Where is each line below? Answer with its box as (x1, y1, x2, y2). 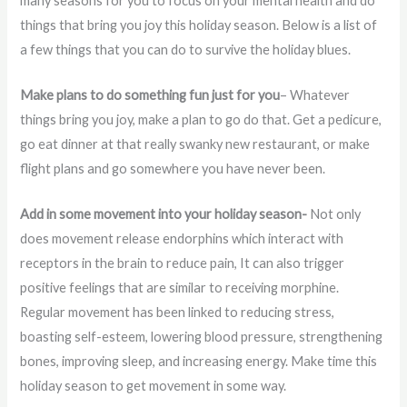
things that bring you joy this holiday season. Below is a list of (20, 16, 378, 33)
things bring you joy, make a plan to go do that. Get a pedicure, (20, 111, 382, 127)
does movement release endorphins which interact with (20, 231, 344, 247)
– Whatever (280, 86, 351, 103)
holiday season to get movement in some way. (20, 378, 287, 394)
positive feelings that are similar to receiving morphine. (20, 280, 342, 296)
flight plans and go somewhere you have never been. (20, 160, 326, 176)
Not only (307, 206, 362, 223)
